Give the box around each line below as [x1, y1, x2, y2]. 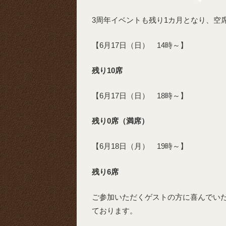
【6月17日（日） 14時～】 [92, 41, 188, 50]
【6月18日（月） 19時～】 [92, 142, 188, 151]
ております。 [92, 206, 137, 215]
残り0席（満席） [92, 117, 149, 126]
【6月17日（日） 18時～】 [92, 91, 188, 100]
